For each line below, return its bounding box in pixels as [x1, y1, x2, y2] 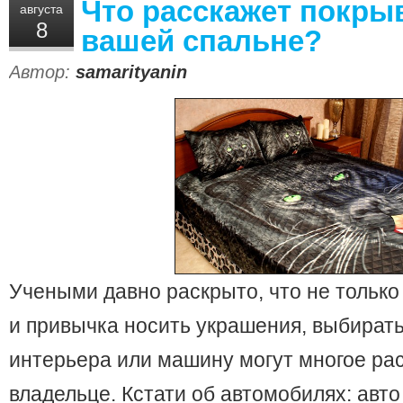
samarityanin [76, 62, 187, 82]
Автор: [9, 62, 76, 82]
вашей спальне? [81, 24, 322, 58]
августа [20, 2, 63, 16]
